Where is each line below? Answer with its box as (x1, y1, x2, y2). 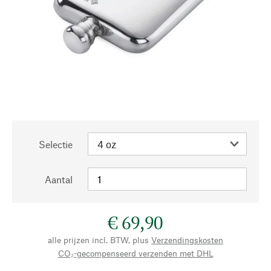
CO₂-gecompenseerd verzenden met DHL (57, 248, 214, 258)
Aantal (45, 174, 73, 185)
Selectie (39, 139, 73, 150)
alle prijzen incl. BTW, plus (48, 235, 149, 245)
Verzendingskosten (151, 235, 223, 245)
